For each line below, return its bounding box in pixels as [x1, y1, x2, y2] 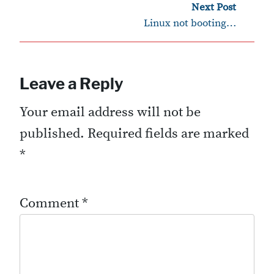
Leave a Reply [20, 73, 124, 93]
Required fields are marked [87, 125, 249, 142]
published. [20, 125, 84, 142]
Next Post [191, 1, 236, 15]
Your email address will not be [20, 103, 201, 120]
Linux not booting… [144, 17, 236, 31]
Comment [20, 194, 82, 212]
